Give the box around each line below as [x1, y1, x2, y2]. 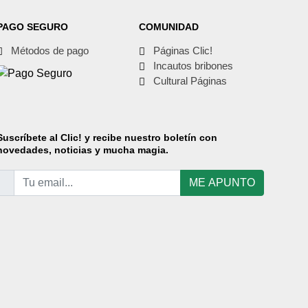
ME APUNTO [189, 176, 256, 188]
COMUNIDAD [138, 21, 199, 32]
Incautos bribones [153, 59, 233, 71]
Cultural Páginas [153, 74, 227, 87]
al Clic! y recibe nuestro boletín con [46, 131, 217, 143]
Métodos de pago [10, 44, 89, 56]
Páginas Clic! [153, 44, 212, 56]
